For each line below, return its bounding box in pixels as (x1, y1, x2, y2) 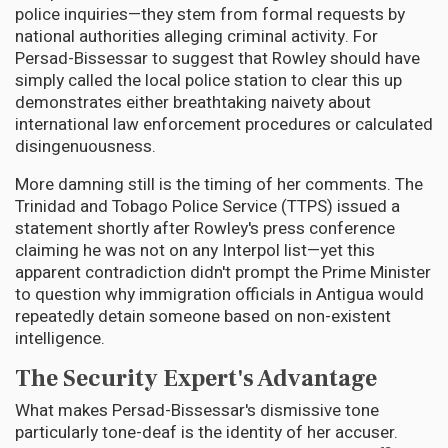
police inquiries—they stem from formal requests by (15, 2, 405, 28)
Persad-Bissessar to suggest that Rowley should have (15, 46, 420, 72)
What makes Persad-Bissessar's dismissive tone (15, 398, 379, 424)
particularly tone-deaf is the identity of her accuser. (15, 420, 398, 446)
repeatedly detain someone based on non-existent (15, 304, 391, 330)
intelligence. (15, 326, 105, 352)
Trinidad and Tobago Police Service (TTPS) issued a (15, 194, 400, 220)
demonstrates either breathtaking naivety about (15, 90, 371, 116)
